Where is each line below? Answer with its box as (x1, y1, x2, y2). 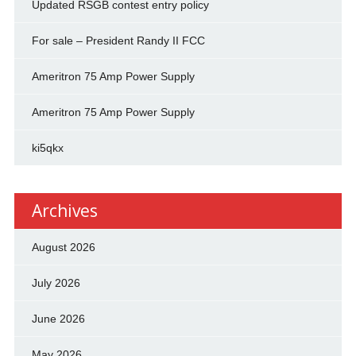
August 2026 (31, 241, 95, 254)
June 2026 (31, 312, 85, 326)
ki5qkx (31, 141, 64, 155)
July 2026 (31, 277, 80, 290)
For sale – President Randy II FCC (31, 34, 205, 48)
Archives (31, 199, 98, 222)
